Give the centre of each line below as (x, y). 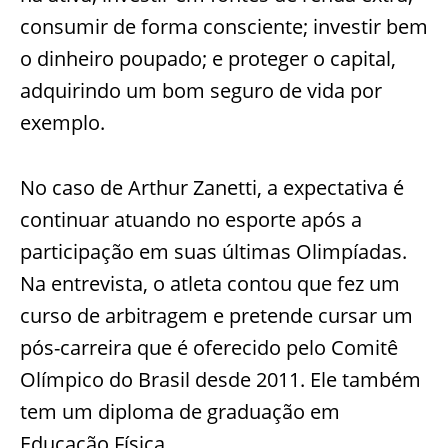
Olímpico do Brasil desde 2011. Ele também (220, 379)
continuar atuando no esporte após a (191, 219)
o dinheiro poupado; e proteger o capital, (208, 58)
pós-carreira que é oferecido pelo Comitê (209, 347)
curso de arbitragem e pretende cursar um (216, 315)
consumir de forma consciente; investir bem (224, 26)
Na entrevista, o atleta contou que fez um (210, 283)
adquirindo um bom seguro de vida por (201, 90)
